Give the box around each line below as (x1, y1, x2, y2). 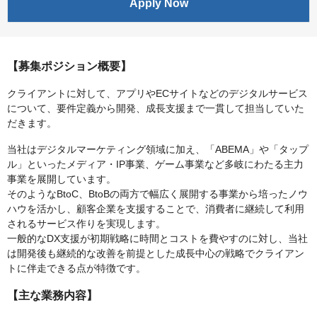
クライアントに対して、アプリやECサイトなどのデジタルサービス (7, 88, 308, 100)
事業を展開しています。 (7, 173, 116, 185)
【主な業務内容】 (7, 289, 98, 302)
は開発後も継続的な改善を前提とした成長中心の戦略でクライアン (7, 248, 304, 260)
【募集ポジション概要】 (7, 60, 132, 73)
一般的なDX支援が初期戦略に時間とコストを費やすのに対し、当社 (7, 233, 308, 245)
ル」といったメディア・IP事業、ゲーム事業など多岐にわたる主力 (7, 158, 304, 171)
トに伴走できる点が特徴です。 (7, 263, 146, 275)
